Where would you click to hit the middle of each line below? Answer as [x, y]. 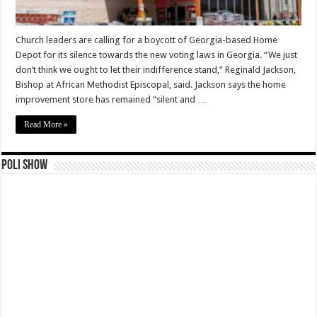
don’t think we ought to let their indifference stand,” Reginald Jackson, [156, 70]
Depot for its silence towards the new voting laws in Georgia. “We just [157, 55]
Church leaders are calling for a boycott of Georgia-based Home [147, 40]
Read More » [46, 125]
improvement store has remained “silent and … [111, 100]
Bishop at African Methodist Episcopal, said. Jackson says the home [151, 85]
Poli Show [25, 166]
